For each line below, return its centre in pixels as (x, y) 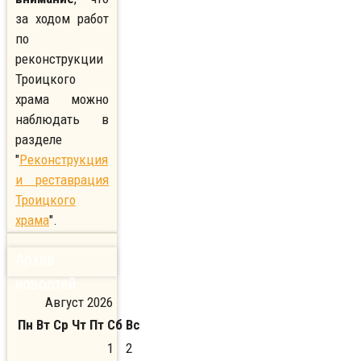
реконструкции (59, 59)
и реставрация (62, 180)
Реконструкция (64, 160)
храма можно (62, 100)
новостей (46, 283)
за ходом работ (62, 19)
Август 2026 (79, 302)
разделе (39, 140)
